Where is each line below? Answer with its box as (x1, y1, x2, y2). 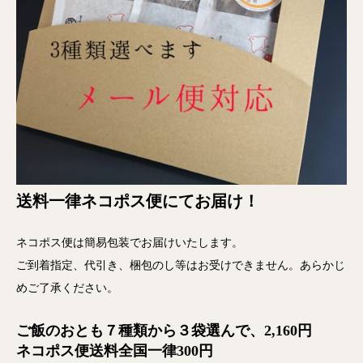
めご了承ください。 (16, 281, 118, 294)
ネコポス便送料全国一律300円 (16, 342, 213, 359)
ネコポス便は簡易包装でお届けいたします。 (16, 236, 243, 249)
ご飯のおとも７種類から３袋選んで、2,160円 (16, 322, 312, 339)
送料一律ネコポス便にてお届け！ (16, 192, 259, 210)
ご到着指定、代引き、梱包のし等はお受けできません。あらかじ (16, 258, 345, 271)
